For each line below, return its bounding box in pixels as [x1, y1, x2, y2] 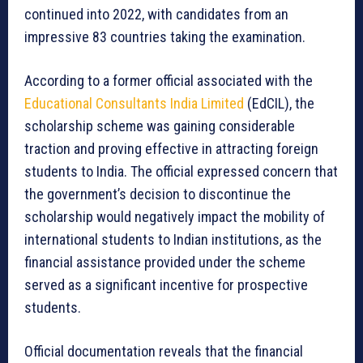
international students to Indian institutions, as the [24, 231, 322, 249]
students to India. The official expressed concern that [24, 163, 338, 181]
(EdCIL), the [244, 95, 314, 113]
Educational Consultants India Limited [24, 95, 244, 113]
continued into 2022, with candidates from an [24, 6, 288, 23]
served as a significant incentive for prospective [24, 276, 308, 294]
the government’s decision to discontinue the [24, 186, 291, 203]
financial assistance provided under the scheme [24, 254, 305, 271]
